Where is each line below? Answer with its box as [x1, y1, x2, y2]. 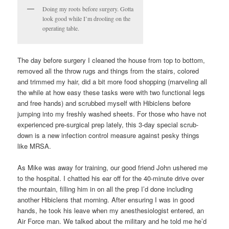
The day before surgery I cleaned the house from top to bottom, [17, 55, 205, 65]
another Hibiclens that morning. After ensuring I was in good [17, 195, 195, 205]
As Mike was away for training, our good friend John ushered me [17, 163, 208, 173]
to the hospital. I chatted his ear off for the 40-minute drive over [17, 173, 204, 184]
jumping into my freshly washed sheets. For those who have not [17, 109, 207, 119]
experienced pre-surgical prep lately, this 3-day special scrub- [17, 120, 199, 130]
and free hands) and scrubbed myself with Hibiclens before [17, 98, 191, 108]
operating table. [42, 24, 80, 32]
